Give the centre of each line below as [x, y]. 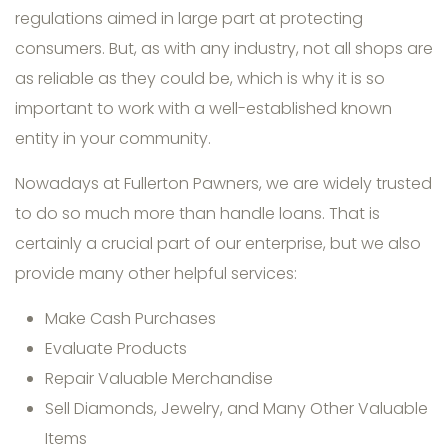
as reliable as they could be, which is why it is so [200, 79]
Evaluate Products [116, 349]
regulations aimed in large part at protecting [189, 19]
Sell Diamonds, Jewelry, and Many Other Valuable [236, 409]
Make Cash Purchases [130, 319]
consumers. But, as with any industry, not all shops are [224, 49]
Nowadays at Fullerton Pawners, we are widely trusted [223, 184]
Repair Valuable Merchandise [159, 379]
